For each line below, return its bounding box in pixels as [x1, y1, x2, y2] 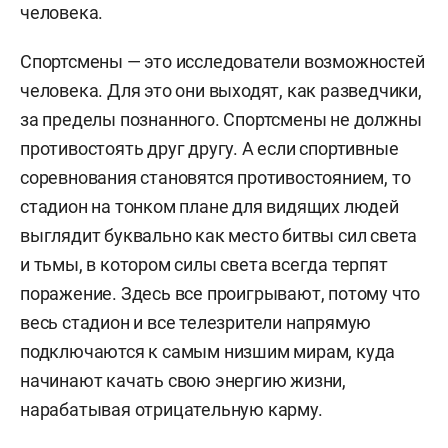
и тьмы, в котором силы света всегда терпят [20, 254, 388, 275]
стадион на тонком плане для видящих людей [20, 196, 399, 217]
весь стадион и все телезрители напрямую [20, 312, 372, 333]
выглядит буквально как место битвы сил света [20, 225, 418, 246]
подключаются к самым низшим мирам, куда [20, 341, 396, 362]
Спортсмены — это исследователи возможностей [20, 51, 425, 72]
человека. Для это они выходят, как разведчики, [20, 80, 422, 101]
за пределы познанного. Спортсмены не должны [20, 109, 422, 130]
